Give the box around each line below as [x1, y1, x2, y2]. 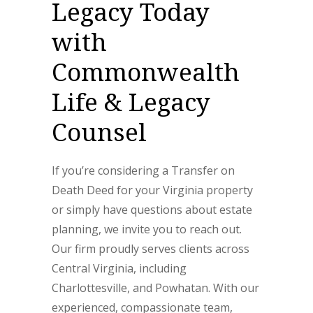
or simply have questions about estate [52, 202, 252, 217]
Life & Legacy [52, 85, 210, 118]
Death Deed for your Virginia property [52, 182, 253, 198]
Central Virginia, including [52, 261, 187, 276]
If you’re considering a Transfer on [52, 163, 235, 178]
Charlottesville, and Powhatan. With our [52, 280, 259, 296]
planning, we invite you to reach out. [52, 221, 242, 237]
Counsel [52, 115, 147, 148]
